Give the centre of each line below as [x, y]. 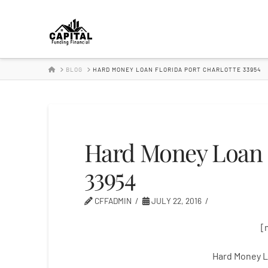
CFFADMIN [112, 201]
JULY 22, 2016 [175, 201]
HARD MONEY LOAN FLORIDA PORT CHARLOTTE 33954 [177, 69]
